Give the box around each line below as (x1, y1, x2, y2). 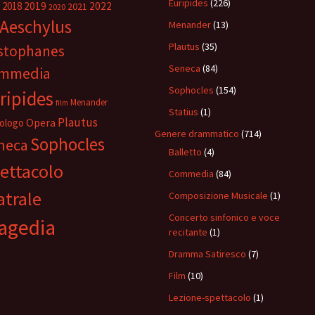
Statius (169, 105, 198, 118)
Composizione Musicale (169, 189, 268, 202)
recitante (169, 226, 207, 238)
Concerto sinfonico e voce (169, 211, 280, 224)
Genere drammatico (155, 127, 239, 140)
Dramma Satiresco (169, 247, 246, 260)
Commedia (169, 167, 214, 180)
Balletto (169, 146, 202, 158)
